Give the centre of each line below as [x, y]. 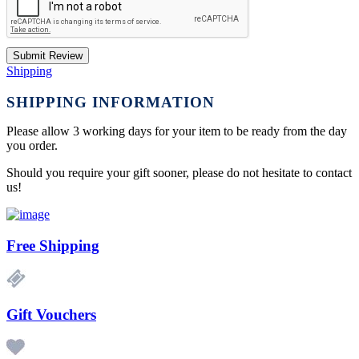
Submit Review [48, 56]
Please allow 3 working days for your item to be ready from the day [177, 131]
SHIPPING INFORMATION [111, 102]
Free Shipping [53, 245]
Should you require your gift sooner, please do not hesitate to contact [179, 172]
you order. [34, 145]
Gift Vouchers [51, 314]
